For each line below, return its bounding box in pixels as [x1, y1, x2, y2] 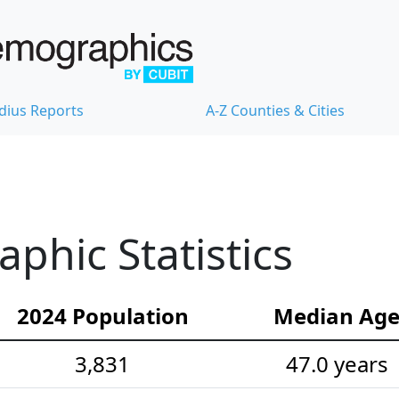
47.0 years [285, 348, 388, 379]
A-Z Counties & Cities [206, 100, 345, 120]
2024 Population [16, 300, 189, 330]
